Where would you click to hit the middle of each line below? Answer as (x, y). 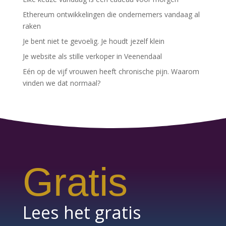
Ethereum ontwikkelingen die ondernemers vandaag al (111, 14)
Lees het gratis (82, 212)
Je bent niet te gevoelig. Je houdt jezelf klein (93, 41)
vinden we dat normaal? (61, 83)
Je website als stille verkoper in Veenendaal (92, 56)
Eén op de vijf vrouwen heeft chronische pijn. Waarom (111, 71)
